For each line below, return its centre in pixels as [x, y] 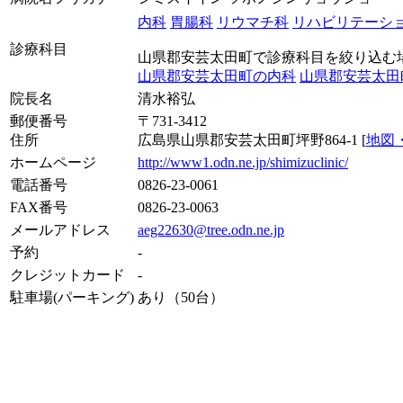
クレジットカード [67, 275]
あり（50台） [181, 298]
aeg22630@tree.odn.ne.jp [211, 230]
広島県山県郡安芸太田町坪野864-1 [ [252, 140]
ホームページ [53, 163]
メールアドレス [60, 230]
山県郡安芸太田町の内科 [217, 76]
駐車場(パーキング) [72, 298]
